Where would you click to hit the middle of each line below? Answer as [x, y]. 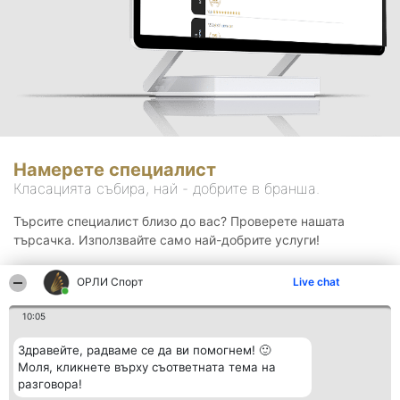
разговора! [50, 384]
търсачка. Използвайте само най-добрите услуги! [167, 240]
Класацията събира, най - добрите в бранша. [167, 189]
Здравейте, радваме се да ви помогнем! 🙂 [144, 350]
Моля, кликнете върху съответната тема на [147, 367]
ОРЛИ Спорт [110, 282]
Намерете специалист [115, 170]
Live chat [317, 282]
